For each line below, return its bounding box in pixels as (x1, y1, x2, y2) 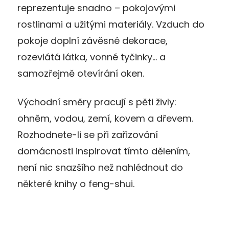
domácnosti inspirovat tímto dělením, (17, 144, 190, 157)
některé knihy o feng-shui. (17, 177, 134, 190)
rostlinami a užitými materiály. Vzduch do (17, 17, 204, 31)
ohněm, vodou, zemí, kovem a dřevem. (17, 111, 193, 125)
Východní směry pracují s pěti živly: (17, 95, 176, 108)
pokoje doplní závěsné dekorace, (17, 34, 168, 47)
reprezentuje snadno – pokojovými (17, 1, 175, 14)
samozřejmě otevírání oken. (17, 66, 144, 80)
